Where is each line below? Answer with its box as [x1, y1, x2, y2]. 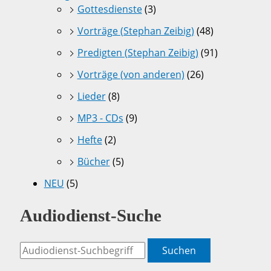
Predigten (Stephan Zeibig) [77, 46, 198, 60]
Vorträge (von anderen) [77, 68, 184, 82]
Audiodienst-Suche [19, 206, 162, 226]
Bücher [77, 155, 110, 169]
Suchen [162, 244, 196, 258]
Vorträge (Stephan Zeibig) [77, 24, 194, 38]
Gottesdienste [77, 2, 142, 16]
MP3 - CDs [77, 111, 123, 125]
